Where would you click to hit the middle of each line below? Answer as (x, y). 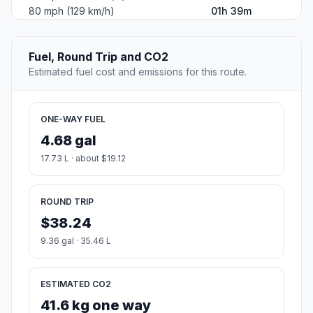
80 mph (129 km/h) (72, 11)
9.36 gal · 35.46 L (76, 241)
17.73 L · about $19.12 (83, 159)
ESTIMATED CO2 (76, 284)
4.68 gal (68, 141)
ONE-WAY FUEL (73, 119)
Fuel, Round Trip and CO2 (99, 57)
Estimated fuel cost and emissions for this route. (138, 72)
